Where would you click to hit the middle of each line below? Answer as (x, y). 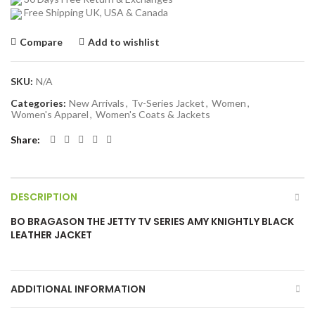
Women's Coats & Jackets (153, 114)
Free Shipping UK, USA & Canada (95, 13)
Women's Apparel (50, 114)
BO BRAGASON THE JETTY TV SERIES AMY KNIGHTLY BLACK (152, 221)
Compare (41, 41)
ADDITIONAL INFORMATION (78, 289)
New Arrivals (97, 103)
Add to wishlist (124, 41)
